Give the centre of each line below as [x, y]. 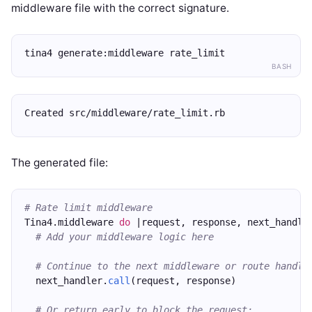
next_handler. [66, 281]
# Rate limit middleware [88, 208]
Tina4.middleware [72, 222]
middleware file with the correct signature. [120, 8]
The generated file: [60, 163]
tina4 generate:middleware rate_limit [125, 53]
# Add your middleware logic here [125, 237]
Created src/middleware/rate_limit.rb [125, 113]
